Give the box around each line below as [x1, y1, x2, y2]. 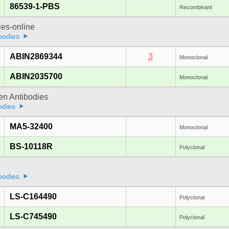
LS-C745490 [9, 212, 57, 221]
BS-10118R [9, 142, 53, 151]
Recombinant [179, 4, 212, 11]
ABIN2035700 [9, 72, 62, 81]
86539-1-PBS [9, 2, 60, 11]
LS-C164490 [9, 192, 57, 201]
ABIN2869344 [9, 52, 62, 61]
